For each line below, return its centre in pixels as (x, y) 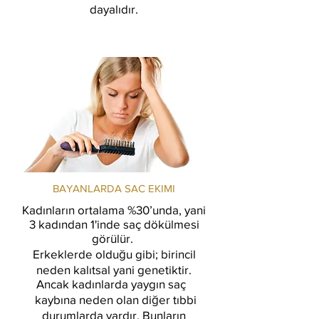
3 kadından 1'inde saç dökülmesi (114, 224)
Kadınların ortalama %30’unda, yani (114, 210)
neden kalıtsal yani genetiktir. (114, 270)
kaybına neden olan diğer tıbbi (114, 299)
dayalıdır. (114, 9)
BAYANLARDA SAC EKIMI (114, 188)
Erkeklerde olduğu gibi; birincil (114, 254)
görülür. (114, 238)
